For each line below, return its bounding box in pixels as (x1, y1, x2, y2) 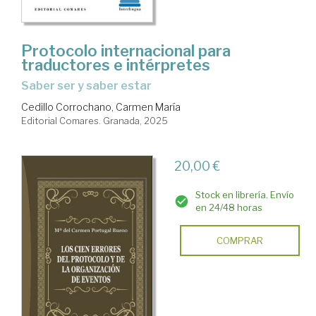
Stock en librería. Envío (195, 189, 294, 201)
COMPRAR (216, 235, 263, 247)
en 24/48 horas (195, 202, 262, 214)
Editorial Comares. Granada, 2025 (21, 115, 168, 127)
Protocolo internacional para (21, 42, 231, 61)
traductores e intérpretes (21, 56, 210, 75)
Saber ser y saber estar (29, 79, 152, 93)
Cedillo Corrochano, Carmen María (21, 101, 181, 114)
